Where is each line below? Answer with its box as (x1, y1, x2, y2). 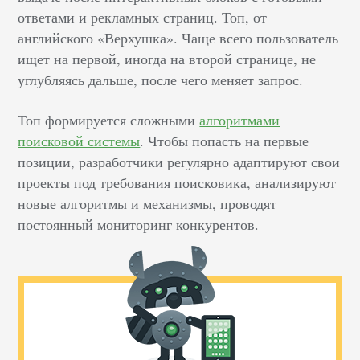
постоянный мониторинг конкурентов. (18, 215, 260, 235)
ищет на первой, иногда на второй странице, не (18, 49, 317, 69)
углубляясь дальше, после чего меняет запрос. (18, 70, 304, 90)
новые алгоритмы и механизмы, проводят (18, 194, 277, 214)
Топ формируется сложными (18, 110, 200, 130)
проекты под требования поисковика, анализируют (18, 173, 337, 193)
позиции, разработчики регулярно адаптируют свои (18, 152, 341, 172)
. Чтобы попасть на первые (140, 131, 309, 151)
